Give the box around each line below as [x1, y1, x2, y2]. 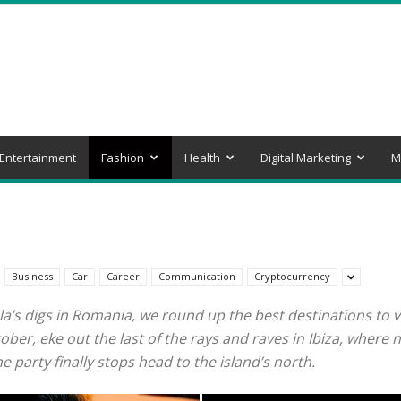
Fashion [101, 149, 144, 166]
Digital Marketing [260, 149, 351, 166]
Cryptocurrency [254, 269, 330, 283]
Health [184, 149, 220, 166]
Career [107, 269, 140, 283]
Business [12, 269, 53, 283]
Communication [158, 269, 235, 283]
